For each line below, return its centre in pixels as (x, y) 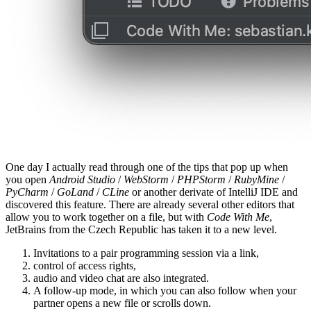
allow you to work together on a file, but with (106, 217)
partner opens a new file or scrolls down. (122, 303)
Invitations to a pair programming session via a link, (146, 253)
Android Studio (82, 179)
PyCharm (27, 192)
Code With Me (238, 217)
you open (27, 179)
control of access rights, (85, 265)
